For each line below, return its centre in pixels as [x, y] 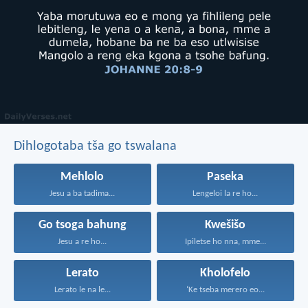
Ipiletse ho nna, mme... [225, 241]
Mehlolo [82, 177]
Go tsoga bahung [82, 225]
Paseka [225, 177]
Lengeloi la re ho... [225, 193]
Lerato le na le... [82, 289]
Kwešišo [225, 225]
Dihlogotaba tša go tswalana [95, 146]
